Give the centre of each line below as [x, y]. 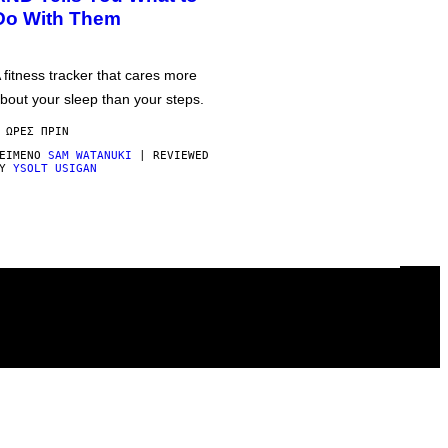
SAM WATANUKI [90, 155]
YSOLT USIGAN [55, 168]
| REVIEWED [170, 155]
